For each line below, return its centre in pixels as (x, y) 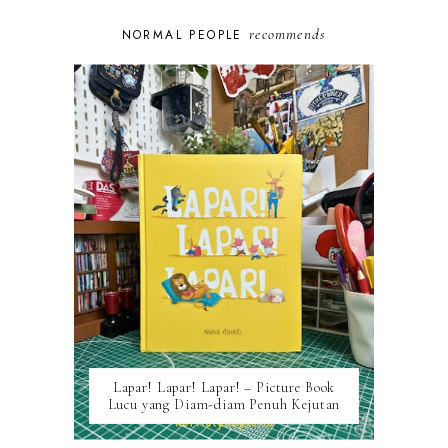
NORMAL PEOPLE (185, 35)
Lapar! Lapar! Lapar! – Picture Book (224, 388)
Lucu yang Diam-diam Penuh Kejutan (224, 405)
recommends (288, 34)
